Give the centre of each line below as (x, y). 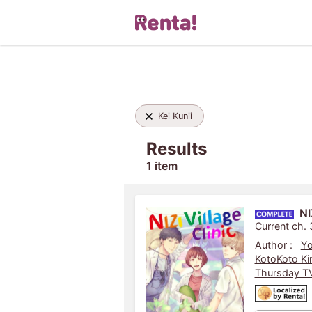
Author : (273, 245)
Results (176, 149)
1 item (162, 166)
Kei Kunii (175, 116)
